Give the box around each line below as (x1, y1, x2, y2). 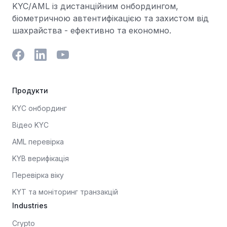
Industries (12, 201, 48, 210)
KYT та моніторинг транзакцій (12, 187, 118, 196)
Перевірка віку (12, 171, 64, 179)
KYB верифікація (12, 154, 69, 163)
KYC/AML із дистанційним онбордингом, (12, 1, 178, 11)
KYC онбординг (12, 104, 67, 112)
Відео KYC (12, 121, 49, 129)
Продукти (12, 86, 48, 95)
